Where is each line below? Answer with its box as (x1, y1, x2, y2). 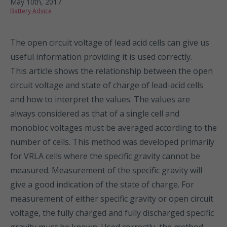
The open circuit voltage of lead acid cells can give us (10, 37, 209, 48)
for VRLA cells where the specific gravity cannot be (10, 150, 200, 162)
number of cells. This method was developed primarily (10, 136, 214, 147)
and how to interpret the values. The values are (10, 94, 190, 105)
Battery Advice (10, 7, 52, 15)
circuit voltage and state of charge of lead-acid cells (10, 80, 203, 91)
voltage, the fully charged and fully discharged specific (10, 207, 214, 218)
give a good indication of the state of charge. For (10, 179, 194, 190)
